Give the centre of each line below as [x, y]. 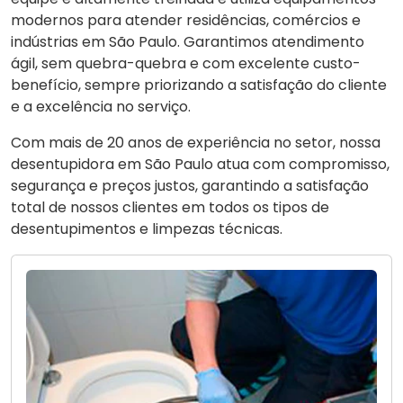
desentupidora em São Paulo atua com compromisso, [200, 165]
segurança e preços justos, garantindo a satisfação [190, 186]
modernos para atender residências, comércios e [186, 21]
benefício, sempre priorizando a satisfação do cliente [199, 85]
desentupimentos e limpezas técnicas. [147, 229]
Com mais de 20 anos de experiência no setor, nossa [196, 143]
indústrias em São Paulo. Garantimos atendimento [188, 42]
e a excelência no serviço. [101, 107]
